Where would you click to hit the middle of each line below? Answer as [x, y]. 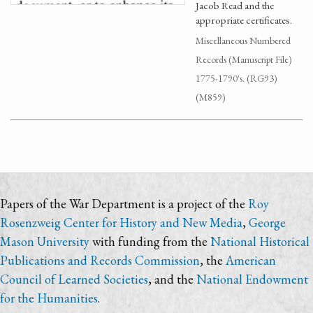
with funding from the [150, 241]
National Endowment [252, 279]
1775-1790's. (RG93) [236, 78]
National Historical [260, 241]
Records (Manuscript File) [244, 59]
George [267, 223]
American [251, 260]
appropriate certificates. [244, 20]
